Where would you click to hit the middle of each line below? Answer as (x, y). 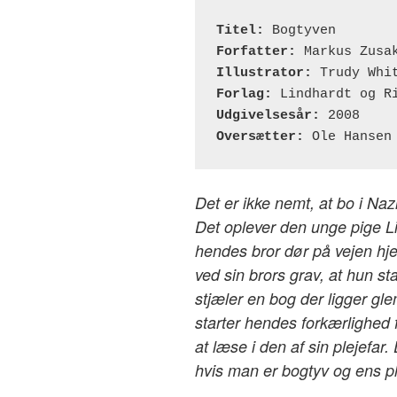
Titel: (240, 30)
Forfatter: (256, 51)
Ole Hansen (348, 136)
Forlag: (244, 94)
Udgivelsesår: (268, 115)
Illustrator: (264, 73)
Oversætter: (260, 136)
